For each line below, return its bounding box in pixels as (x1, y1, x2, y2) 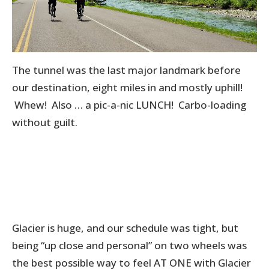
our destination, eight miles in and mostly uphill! (12, 80, 243, 95)
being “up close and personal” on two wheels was (12, 238, 247, 253)
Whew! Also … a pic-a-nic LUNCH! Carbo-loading (12, 98, 246, 112)
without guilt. (12, 115, 77, 130)
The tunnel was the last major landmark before (12, 63, 241, 77)
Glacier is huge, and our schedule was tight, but (12, 221, 238, 235)
